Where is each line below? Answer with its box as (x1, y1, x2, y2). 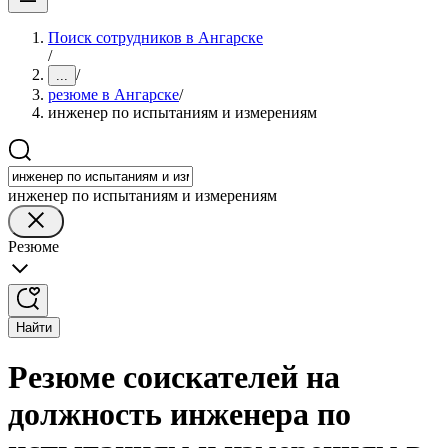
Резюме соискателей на (8, 359, 340, 396)
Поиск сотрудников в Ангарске (48, 29, 263, 46)
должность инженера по (8, 396, 351, 433)
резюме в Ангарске (48, 86, 179, 103)
